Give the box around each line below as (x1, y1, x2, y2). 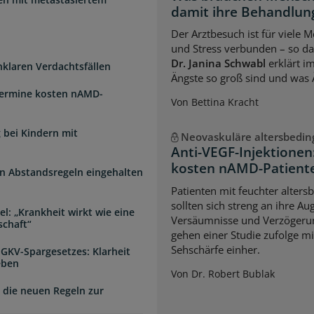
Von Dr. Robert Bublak (171, 266, 275, 280)
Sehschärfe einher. (171, 242, 260, 257)
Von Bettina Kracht (171, 95, 259, 109)
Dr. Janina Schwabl (171, 56, 266, 71)
